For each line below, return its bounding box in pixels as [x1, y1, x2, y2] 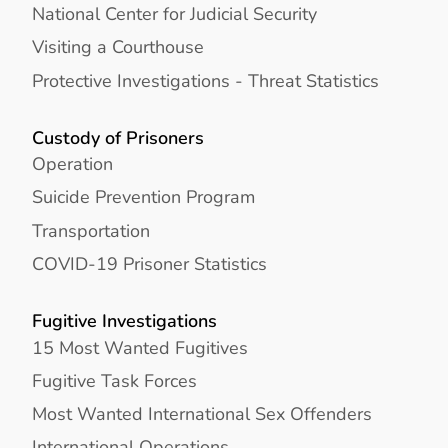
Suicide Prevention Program [32, 184, 255, 210]
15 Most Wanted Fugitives [32, 334, 248, 360]
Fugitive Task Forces [32, 367, 197, 393]
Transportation [32, 217, 150, 243]
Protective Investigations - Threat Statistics [32, 67, 379, 93]
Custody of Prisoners [32, 124, 204, 150]
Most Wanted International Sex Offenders [32, 401, 372, 426]
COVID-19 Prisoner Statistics [32, 250, 267, 276]
